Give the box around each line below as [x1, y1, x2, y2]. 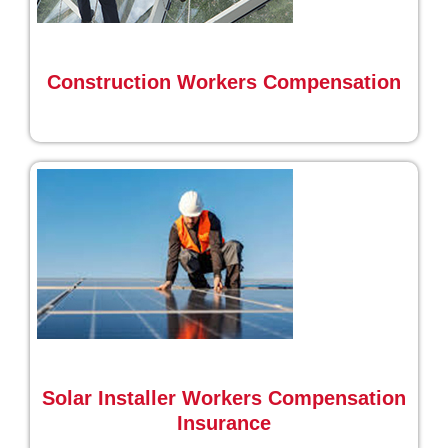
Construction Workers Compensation [47, 71, 401, 93]
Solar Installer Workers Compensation [42, 387, 406, 409]
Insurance [177, 412, 271, 434]
